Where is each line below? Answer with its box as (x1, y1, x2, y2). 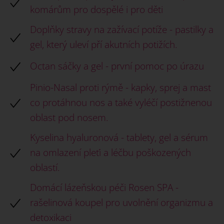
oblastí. (30, 160, 60, 174)
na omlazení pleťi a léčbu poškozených (30, 145, 191, 159)
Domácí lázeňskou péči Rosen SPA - (30, 180, 178, 194)
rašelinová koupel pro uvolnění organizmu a (30, 195, 213, 209)
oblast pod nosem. (30, 110, 111, 124)
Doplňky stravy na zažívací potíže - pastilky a (30, 22, 213, 36)
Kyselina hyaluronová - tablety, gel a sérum (30, 130, 208, 144)
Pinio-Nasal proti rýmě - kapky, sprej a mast (30, 80, 211, 94)
